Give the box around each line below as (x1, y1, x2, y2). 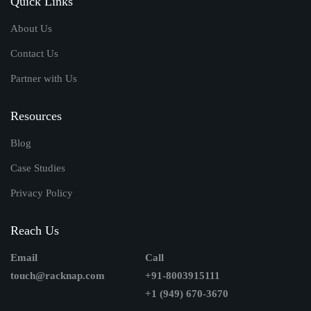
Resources (10, 108, 62, 123)
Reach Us (10, 223, 59, 237)
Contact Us (10, 47, 58, 59)
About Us (10, 22, 52, 34)
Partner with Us (10, 72, 77, 84)
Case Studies (10, 162, 65, 174)
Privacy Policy (10, 187, 73, 199)
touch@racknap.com (10, 269, 105, 281)
